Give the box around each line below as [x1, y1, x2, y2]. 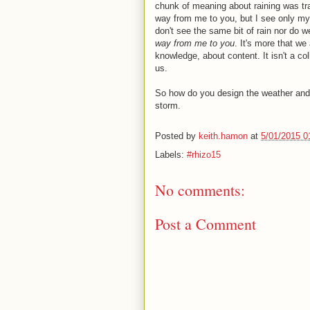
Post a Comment [155, 213, 256, 234]
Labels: [155, 149, 187, 160]
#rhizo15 [187, 149, 221, 160]
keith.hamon [199, 131, 248, 142]
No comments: [155, 180, 245, 200]
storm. [155, 100, 181, 111]
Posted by [155, 131, 199, 142]
